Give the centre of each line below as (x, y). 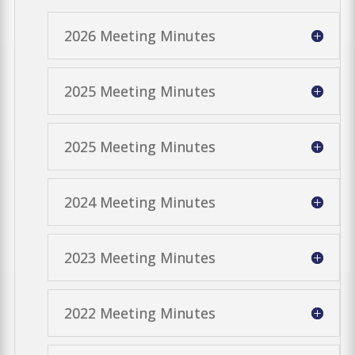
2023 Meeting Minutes (139, 257)
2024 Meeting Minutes (139, 202)
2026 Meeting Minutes (139, 35)
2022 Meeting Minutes (139, 313)
